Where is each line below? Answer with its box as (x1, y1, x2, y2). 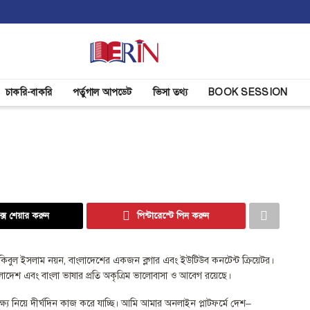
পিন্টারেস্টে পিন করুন (137, 210, 210, 221)
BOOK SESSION (208, 86, 288, 98)
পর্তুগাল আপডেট (73, 86, 132, 98)
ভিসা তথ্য (152, 86, 188, 98)
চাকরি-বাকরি (6, 86, 53, 98)
